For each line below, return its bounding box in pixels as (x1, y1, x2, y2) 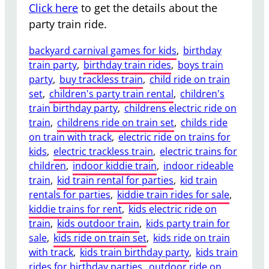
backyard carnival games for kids (29, 43, 177, 57)
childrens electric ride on (124, 101, 237, 115)
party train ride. (29, 16, 107, 31)
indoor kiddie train (73, 159, 157, 172)
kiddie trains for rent (29, 202, 122, 216)
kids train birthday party (80, 245, 189, 259)
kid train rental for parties (57, 173, 174, 187)
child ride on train (150, 72, 230, 86)
